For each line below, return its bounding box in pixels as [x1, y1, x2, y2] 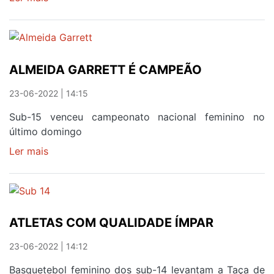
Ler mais [9, 144, 48, 157]
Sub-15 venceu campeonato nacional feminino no [9, 110, 265, 123]
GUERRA [48, 35, 88, 48]
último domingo [9, 125, 82, 138]
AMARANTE [48, 65, 103, 78]
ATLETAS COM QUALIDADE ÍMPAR [9, 215, 213, 231]
